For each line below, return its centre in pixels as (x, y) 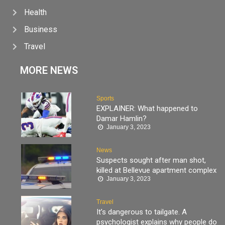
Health (35, 13)
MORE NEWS (49, 71)
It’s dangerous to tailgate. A (142, 212)
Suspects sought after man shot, (151, 160)
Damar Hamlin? (122, 119)
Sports (105, 99)
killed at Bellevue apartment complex (156, 171)
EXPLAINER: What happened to (147, 109)
